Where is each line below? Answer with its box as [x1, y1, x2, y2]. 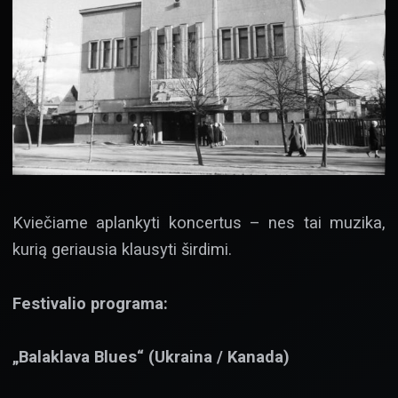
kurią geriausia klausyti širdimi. [12, 240, 232, 259]
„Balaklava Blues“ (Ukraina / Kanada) [12, 347, 290, 366]
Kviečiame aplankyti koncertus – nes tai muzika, [12, 213, 386, 233]
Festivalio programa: [12, 293, 168, 313]
